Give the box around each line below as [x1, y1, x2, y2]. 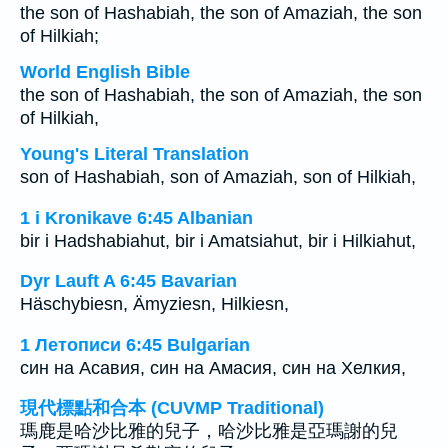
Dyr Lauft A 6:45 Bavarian [20, 271, 237, 292]
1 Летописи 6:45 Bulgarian [20, 334, 250, 355]
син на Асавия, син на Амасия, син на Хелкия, [20, 357, 406, 378]
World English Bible [20, 62, 190, 82]
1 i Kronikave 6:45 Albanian [20, 207, 253, 228]
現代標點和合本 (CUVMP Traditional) [20, 398, 324, 419]
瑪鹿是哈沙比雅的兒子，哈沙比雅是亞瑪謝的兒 [20, 421, 398, 442]
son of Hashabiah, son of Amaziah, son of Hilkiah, [20, 167, 416, 187]
